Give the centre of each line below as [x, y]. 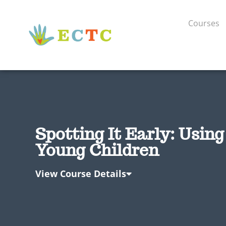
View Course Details [81, 173]
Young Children [97, 150]
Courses [204, 23]
